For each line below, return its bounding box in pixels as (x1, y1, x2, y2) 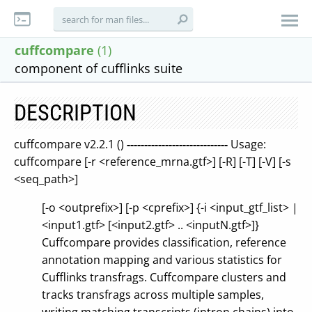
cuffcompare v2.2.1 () (14, 136, 127, 152)
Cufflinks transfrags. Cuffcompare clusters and (42, 270, 286, 285)
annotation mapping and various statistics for (42, 252, 282, 267)
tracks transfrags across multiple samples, (42, 287, 264, 302)
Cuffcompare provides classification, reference (42, 235, 286, 250)
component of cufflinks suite (15, 60, 182, 77)
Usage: (228, 136, 266, 152)
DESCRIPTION (14, 100, 136, 126)
